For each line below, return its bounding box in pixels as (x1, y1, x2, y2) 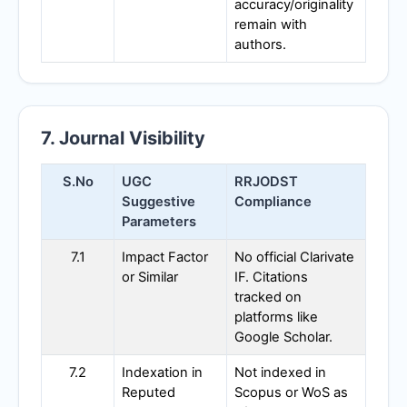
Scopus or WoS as (234, 383, 348, 401)
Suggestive (122, 193, 195, 210)
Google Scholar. (234, 328, 333, 345)
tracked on (234, 288, 302, 305)
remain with (234, 16, 307, 34)
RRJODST (234, 173, 298, 190)
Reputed (122, 383, 175, 401)
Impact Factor (122, 248, 208, 265)
